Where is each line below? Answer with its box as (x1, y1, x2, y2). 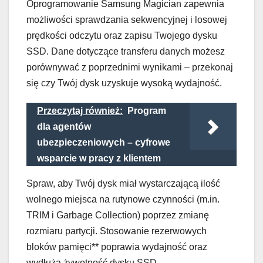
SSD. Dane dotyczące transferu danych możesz (26, 46, 225, 57)
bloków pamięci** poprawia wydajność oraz (26, 242, 207, 252)
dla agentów (37, 122, 91, 132)
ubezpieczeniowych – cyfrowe (37, 137, 170, 148)
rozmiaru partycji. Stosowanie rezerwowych (26, 226, 207, 237)
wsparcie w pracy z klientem (37, 153, 161, 164)
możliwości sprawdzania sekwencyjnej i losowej (26, 15, 227, 25)
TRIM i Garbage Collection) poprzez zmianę (26, 210, 209, 221)
